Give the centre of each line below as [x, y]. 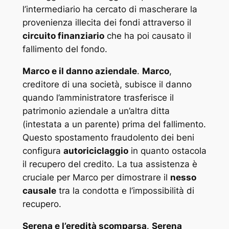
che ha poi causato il [147, 36]
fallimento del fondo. [65, 49]
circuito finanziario [63, 36]
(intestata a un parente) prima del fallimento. [114, 124]
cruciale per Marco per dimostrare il [96, 178]
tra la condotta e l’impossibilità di [125, 191]
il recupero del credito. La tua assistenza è [110, 164]
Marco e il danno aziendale [79, 71]
